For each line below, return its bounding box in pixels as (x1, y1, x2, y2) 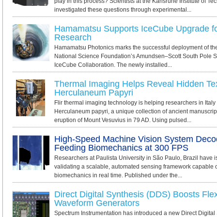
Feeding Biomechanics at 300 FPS (54, 143, 188, 153)
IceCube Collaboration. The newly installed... (54, 62, 172, 68)
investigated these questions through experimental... (54, 6, 191, 13)
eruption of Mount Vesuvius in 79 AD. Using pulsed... (54, 117, 191, 124)
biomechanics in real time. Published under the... (54, 172, 182, 179)
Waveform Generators (54, 198, 139, 208)
